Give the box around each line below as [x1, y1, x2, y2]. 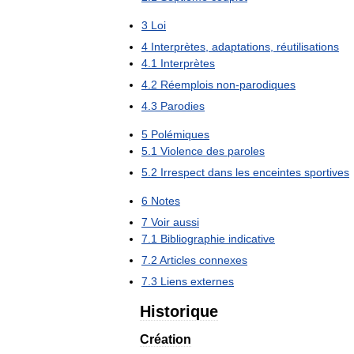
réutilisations [277, 40, 339, 53]
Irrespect [160, 166, 205, 179]
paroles [228, 145, 265, 157]
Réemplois [160, 78, 213, 91]
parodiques [239, 78, 296, 91]
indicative [228, 232, 275, 245]
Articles [160, 254, 196, 266]
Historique [140, 303, 218, 320]
